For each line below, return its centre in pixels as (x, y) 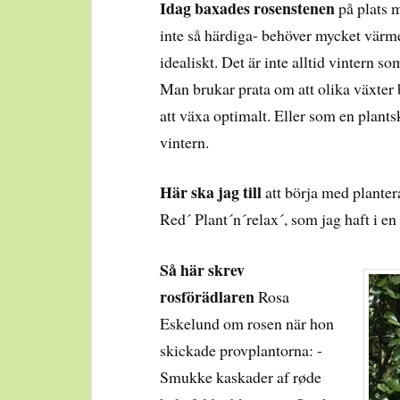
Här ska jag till (211, 192)
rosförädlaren (208, 297)
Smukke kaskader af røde (241, 377)
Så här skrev (203, 270)
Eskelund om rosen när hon (247, 324)
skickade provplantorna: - (242, 350)
